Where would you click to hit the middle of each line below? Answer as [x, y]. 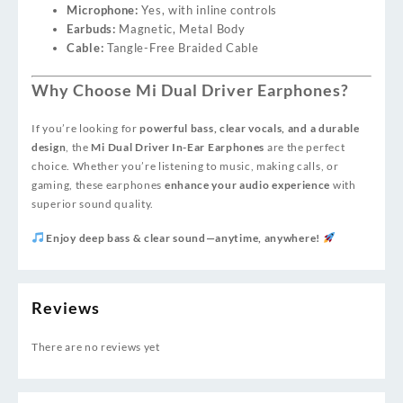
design [49, 147]
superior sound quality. [93, 203]
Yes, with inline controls [207, 10]
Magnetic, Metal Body [180, 29]
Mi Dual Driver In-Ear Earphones [178, 147]
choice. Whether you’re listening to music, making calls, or [185, 166]
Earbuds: [91, 29]
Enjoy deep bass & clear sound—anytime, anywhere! [183, 237]
